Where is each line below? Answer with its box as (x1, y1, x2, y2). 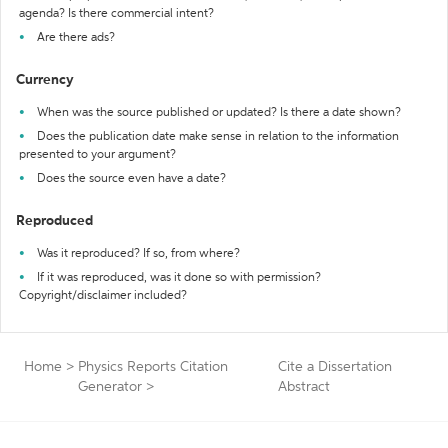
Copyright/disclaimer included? (19, 290, 187, 302)
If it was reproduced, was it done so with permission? (37, 272, 321, 284)
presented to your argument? (19, 149, 176, 161)
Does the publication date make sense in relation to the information (37, 131, 399, 143)
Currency (16, 73, 74, 87)
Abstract (278, 380, 331, 394)
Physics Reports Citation (78, 360, 228, 374)
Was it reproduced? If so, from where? (37, 248, 240, 260)
